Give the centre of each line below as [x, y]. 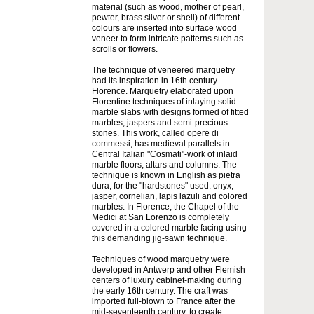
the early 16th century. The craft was [160, 291]
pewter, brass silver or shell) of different [166, 17]
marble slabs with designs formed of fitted [170, 112]
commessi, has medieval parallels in [161, 143]
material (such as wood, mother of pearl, [168, 7]
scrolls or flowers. [125, 49]
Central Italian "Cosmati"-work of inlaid [165, 154]
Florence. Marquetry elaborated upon [163, 91]
